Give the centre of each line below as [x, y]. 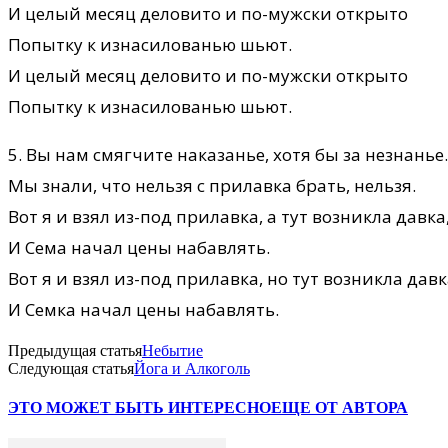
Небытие [172, 350]
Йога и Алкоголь [192, 368]
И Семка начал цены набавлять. [143, 309]
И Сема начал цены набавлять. [139, 247]
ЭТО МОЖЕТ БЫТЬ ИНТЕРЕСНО [139, 408]
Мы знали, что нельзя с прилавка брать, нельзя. [212, 185]
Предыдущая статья [75, 350]
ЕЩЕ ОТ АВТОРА [339, 408]
